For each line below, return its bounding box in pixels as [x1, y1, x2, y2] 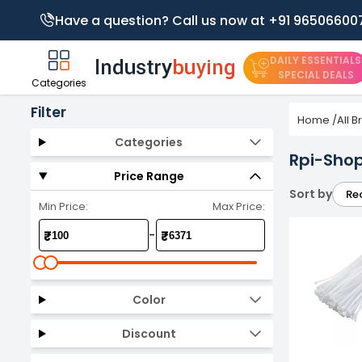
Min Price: [39, 199, 88, 214]
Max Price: [213, 199, 265, 214]
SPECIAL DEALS [277, 67, 354, 82]
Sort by [289, 186, 332, 202]
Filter [31, 103, 66, 122]
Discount [121, 325, 176, 342]
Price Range [113, 167, 184, 184]
